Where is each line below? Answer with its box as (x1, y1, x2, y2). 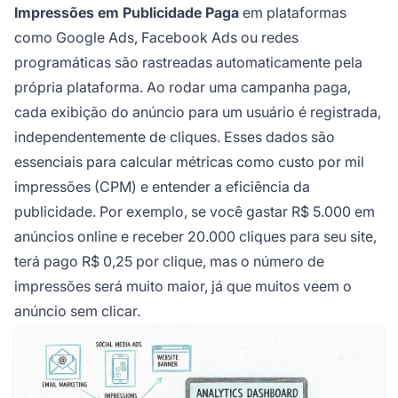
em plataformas (239, 3, 346, 21)
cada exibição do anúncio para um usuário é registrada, (14, 102, 381, 121)
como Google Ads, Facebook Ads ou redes (14, 28, 298, 46)
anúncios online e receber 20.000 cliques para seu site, (14, 227, 377, 245)
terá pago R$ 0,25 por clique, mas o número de (14, 251, 324, 270)
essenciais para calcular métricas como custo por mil (14, 152, 364, 171)
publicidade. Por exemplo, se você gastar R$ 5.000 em (14, 202, 375, 220)
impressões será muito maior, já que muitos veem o (14, 276, 352, 295)
